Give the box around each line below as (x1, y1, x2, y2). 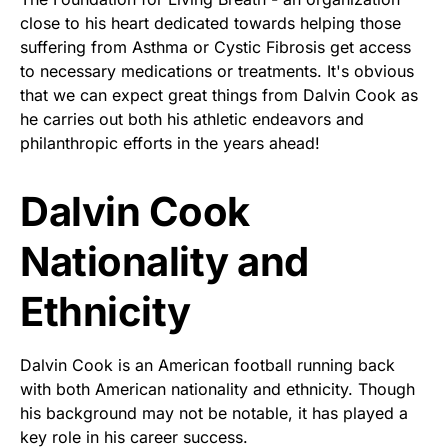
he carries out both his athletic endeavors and (20, 109, 364, 130)
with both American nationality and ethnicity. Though (20, 379, 415, 400)
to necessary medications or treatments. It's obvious (20, 61, 414, 82)
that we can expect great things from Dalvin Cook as (20, 85, 418, 106)
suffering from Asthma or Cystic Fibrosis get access (20, 37, 411, 58)
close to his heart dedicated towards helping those (20, 13, 401, 34)
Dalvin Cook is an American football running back (20, 355, 395, 376)
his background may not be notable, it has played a (20, 403, 408, 424)
